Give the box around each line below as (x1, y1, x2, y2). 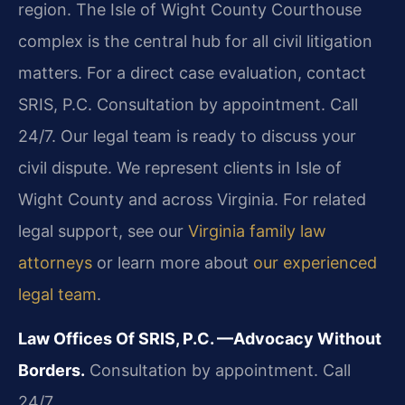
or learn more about (92, 252, 253, 272)
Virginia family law (188, 221, 326, 240)
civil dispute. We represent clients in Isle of (18, 157, 342, 177)
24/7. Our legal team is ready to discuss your (18, 126, 356, 146)
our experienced (253, 252, 377, 272)
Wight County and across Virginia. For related (18, 189, 366, 209)
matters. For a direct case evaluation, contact (18, 62, 366, 82)
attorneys (18, 252, 92, 272)
